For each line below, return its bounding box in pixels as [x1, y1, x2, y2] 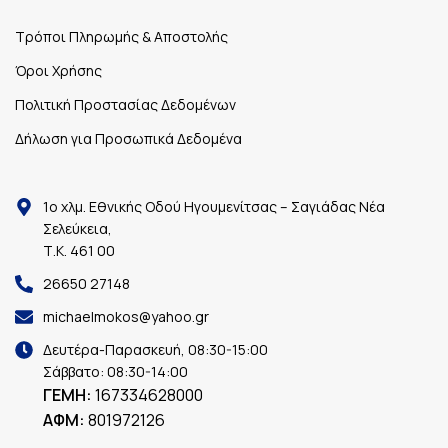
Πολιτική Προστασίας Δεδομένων [15, 95, 236, 115]
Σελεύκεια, [42, 219, 112, 239]
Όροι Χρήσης [15, 61, 102, 81]
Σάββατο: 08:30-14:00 [42, 362, 188, 382]
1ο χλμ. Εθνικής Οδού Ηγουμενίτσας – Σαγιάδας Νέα [42, 197, 385, 217]
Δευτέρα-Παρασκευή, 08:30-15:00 [42, 340, 268, 360]
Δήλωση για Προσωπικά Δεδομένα [15, 129, 242, 149]
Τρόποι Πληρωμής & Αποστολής [15, 27, 228, 47]
